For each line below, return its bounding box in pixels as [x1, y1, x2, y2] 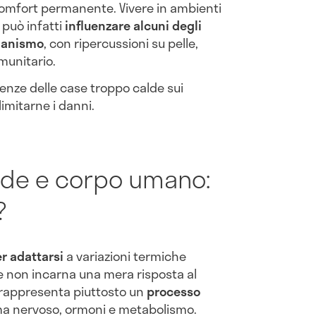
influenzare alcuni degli [65, 16, 202, 36]
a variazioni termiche [63, 246, 186, 267]
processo [147, 281, 200, 302]
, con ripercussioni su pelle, [44, 33, 198, 54]
